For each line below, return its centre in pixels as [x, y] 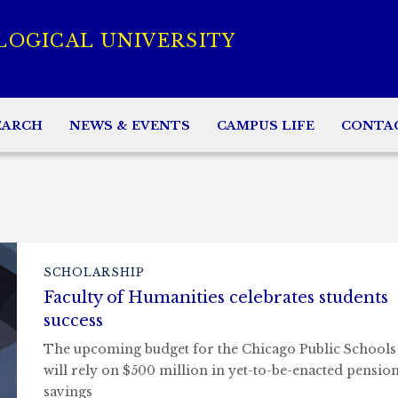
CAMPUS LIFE [266, 125]
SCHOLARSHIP [94, 272]
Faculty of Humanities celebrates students [216, 298]
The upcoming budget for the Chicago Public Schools [220, 349]
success [73, 321]
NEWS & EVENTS [130, 125]
